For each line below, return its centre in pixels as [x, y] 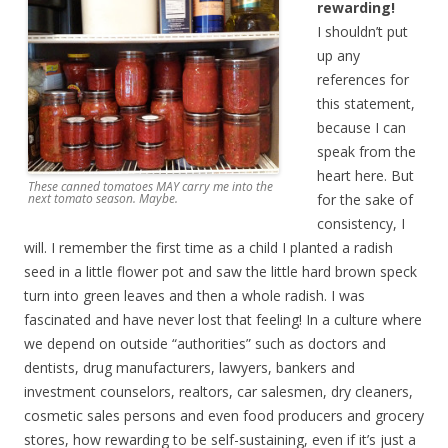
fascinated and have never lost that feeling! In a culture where [223, 319]
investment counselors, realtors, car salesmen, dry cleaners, [218, 391]
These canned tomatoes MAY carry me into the [150, 187]
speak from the [366, 151]
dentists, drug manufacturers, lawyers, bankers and [189, 367]
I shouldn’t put [362, 31]
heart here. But [365, 175]
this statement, [366, 103]
